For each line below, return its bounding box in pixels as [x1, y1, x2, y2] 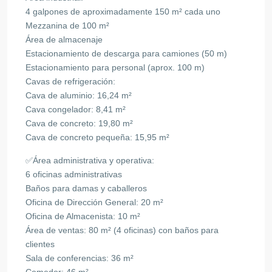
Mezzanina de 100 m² [25, 20, 109, 30]
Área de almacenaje [25, 34, 103, 44]
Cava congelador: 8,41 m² [25, 104, 126, 114]
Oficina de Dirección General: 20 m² [25, 197, 163, 207]
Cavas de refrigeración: [25, 76, 115, 86]
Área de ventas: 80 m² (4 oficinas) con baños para [25, 225, 219, 235]
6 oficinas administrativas [25, 169, 122, 179]
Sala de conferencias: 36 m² [25, 253, 134, 263]
